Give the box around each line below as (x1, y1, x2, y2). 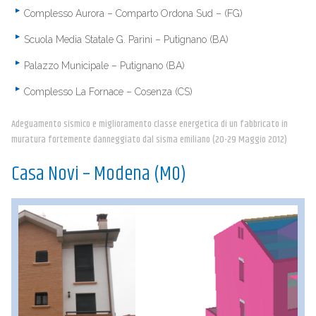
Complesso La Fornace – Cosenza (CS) (23, 86, 193, 97)
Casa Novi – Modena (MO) (11, 159, 186, 189)
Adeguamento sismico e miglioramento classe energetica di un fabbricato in (11, 116, 288, 132)
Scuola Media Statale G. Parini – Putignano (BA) (23, 34, 229, 45)
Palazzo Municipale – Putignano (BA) (23, 60, 185, 71)
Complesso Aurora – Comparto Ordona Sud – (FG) (23, 8, 243, 19)
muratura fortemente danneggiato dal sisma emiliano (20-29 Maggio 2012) (11, 132, 287, 147)
